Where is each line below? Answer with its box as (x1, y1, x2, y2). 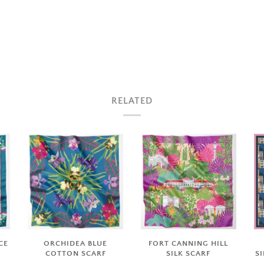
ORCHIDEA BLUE (44, 239, 108, 247)
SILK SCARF (166, 249, 211, 258)
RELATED (111, 95, 153, 106)
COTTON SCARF (45, 249, 106, 258)
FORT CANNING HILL (148, 239, 229, 247)
